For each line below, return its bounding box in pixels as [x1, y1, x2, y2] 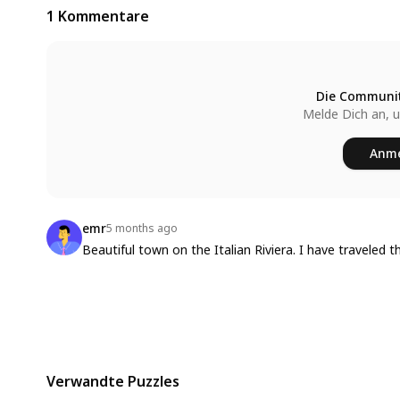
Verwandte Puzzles [46, 371, 179, 391]
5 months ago [106, 220, 178, 236]
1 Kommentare [46, 5, 149, 26]
